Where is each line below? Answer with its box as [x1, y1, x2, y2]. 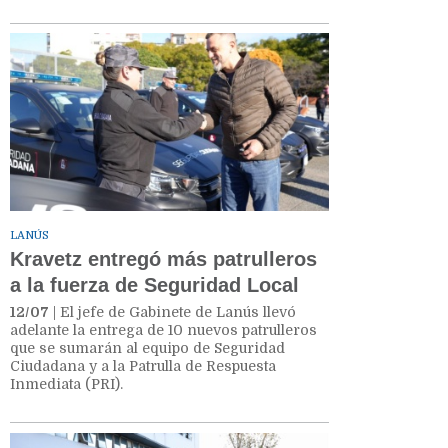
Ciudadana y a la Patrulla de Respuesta [10, 358, 276, 375]
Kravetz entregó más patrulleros [10, 248, 317, 271]
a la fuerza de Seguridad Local [10, 274, 299, 297]
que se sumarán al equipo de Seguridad [10, 340, 285, 357]
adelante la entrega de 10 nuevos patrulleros [10, 322, 317, 339]
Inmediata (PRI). [10, 376, 123, 393]
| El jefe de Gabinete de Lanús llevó [49, 304, 296, 321]
